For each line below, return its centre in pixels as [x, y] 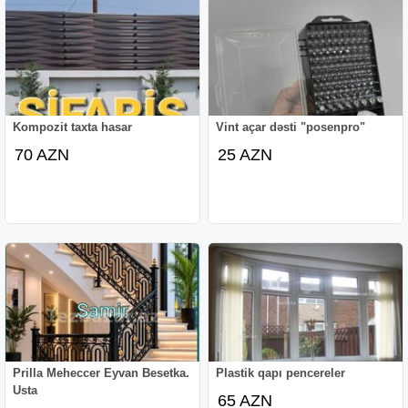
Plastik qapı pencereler [281, 372]
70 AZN [42, 154]
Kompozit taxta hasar [73, 127]
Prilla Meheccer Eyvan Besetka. [102, 372]
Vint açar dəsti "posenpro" [291, 127]
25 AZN [245, 154]
